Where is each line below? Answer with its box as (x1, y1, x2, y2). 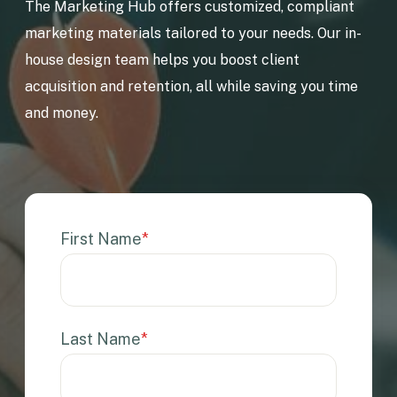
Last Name (60, 330, 142, 349)
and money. (25, 105, 99, 122)
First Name (60, 230, 143, 249)
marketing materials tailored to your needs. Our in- (25, 25, 362, 43)
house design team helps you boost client (25, 51, 300, 69)
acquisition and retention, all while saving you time (25, 78, 359, 96)
